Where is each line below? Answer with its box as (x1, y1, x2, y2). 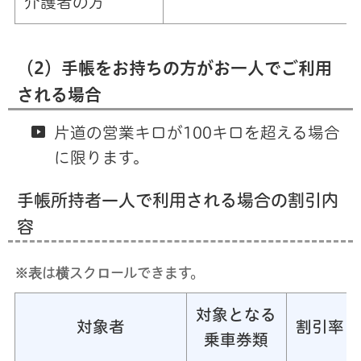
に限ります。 (53, 150, 149, 166)
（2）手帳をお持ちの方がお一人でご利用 (16, 60, 332, 77)
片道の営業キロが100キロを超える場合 (53, 125, 340, 141)
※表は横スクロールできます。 (14, 265, 204, 280)
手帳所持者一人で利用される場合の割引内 (16, 192, 338, 210)
